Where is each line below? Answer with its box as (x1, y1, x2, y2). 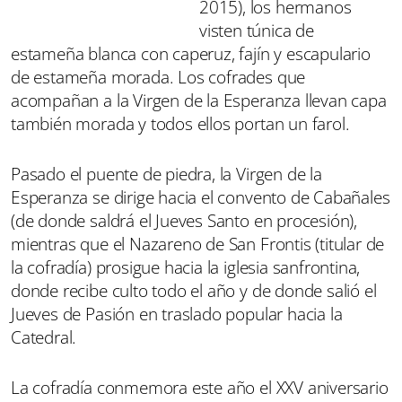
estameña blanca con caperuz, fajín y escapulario (11, 41, 371, 66)
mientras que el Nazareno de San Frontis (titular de (11, 232, 385, 256)
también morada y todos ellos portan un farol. (11, 111, 350, 135)
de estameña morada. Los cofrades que (11, 65, 306, 89)
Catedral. (11, 325, 77, 349)
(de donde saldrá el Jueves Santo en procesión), (11, 208, 358, 232)
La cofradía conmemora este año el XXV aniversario (11, 375, 389, 399)
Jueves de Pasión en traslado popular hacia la (11, 301, 343, 326)
